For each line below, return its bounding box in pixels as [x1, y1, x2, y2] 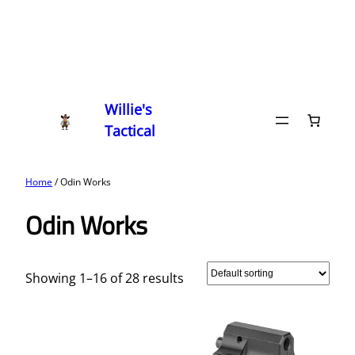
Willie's [105, 100, 153, 119]
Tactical [105, 121, 156, 140]
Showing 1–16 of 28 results [25, 269, 184, 287]
